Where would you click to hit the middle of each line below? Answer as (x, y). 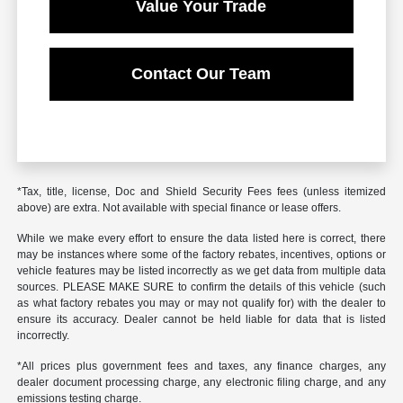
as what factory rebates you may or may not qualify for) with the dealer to (201, 304)
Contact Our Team (201, 74)
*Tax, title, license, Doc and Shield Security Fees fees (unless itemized (201, 192)
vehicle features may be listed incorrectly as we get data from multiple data (201, 271)
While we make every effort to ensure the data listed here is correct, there (201, 239)
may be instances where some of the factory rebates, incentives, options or (201, 255)
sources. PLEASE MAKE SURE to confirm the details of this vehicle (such (201, 287)
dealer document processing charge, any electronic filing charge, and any (201, 383)
